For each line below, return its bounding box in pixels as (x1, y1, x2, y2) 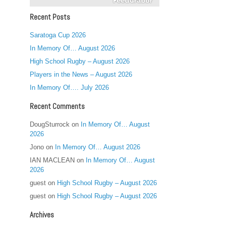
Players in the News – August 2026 (30, 71, 133, 78)
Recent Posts (30, 12, 71, 22)
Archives (30, 210, 54, 219)
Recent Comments (30, 101, 85, 111)
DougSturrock (30, 121, 70, 128)
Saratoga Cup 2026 (30, 31, 86, 39)
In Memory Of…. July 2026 (30, 84, 109, 91)
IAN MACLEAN (30, 156, 75, 164)
